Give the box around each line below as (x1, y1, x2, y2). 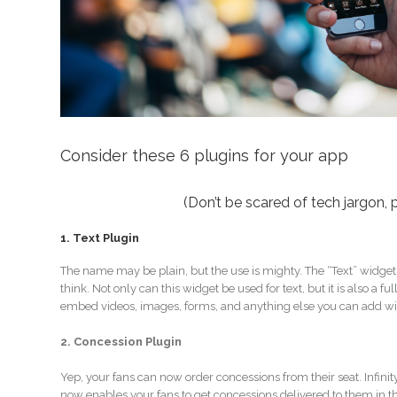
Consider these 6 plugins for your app (59, 146, 348, 166)
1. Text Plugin (59, 230, 139, 245)
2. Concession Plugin (59, 334, 182, 348)
